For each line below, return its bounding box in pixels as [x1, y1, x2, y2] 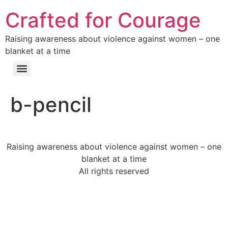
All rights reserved [79, 166, 149, 177]
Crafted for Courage [5, 8, 201, 33]
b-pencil [10, 92, 92, 117]
